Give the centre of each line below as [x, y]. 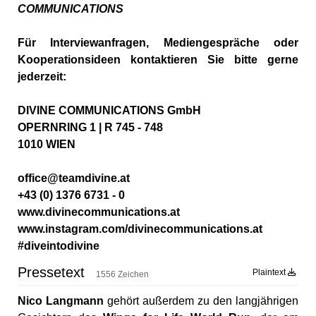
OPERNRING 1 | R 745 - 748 [90, 128]
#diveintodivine [59, 246]
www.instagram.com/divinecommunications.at [140, 229]
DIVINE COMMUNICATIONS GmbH [109, 111]
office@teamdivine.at [74, 178]
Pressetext [53, 273]
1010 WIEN [47, 145]
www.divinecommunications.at [99, 212]
